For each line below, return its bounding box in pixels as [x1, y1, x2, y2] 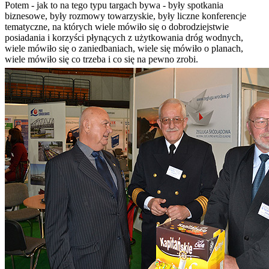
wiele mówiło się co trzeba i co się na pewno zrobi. [5, 54, 198, 65]
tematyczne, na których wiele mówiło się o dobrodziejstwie [5, 22, 229, 32]
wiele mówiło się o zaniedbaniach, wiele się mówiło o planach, [5, 43, 243, 54]
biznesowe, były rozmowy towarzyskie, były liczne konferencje [5, 11, 246, 22]
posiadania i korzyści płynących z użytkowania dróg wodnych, [5, 32, 243, 43]
